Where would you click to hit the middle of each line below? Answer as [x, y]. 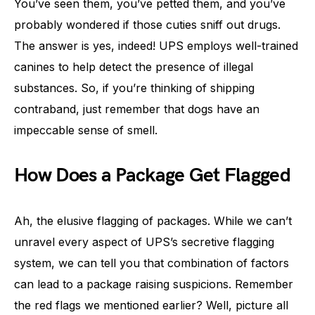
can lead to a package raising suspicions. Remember [154, 284]
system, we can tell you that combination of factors [152, 263]
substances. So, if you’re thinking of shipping [134, 88]
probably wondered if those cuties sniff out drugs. [147, 25]
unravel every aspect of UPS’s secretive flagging [144, 242]
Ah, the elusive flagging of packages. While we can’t [153, 221]
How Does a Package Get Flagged [152, 175]
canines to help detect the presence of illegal [134, 67]
